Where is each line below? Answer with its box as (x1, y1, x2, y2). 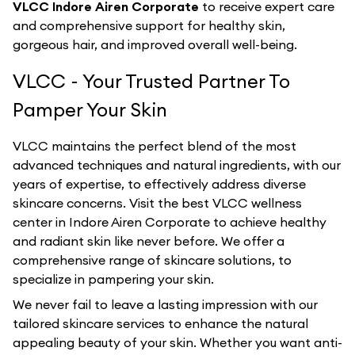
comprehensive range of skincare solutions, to (13, 252, 292, 269)
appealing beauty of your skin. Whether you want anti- (13, 334, 342, 351)
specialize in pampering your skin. (13, 271, 214, 288)
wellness (248, 195, 302, 212)
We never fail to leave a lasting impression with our (13, 296, 318, 313)
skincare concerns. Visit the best (13, 195, 212, 212)
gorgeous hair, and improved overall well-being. (13, 36, 297, 53)
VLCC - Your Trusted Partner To (13, 69, 290, 94)
